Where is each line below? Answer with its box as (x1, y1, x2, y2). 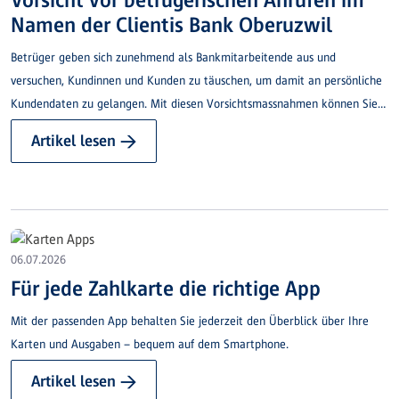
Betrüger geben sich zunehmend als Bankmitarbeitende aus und (11, 51, 336, 65)
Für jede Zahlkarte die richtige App (11, 276, 321, 300)
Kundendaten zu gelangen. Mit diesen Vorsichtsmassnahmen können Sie (11, 97, 378, 111)
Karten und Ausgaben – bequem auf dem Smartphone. (11, 338, 289, 351)
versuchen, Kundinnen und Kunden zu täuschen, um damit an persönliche (11, 74, 382, 88)
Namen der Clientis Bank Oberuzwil (11, 12, 332, 37)
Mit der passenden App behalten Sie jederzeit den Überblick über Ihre (11, 314, 369, 328)
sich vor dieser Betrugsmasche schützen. (11, 120, 214, 134)
